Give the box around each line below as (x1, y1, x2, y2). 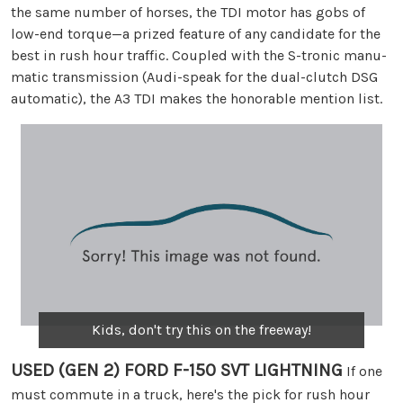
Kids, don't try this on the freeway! (91, 321, 311, 339)
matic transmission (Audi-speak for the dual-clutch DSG (11, 67, 378, 85)
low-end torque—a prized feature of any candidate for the (11, 24, 381, 42)
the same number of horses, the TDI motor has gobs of (11, 3, 365, 21)
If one (343, 363, 382, 381)
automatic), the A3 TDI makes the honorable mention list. (11, 89, 382, 107)
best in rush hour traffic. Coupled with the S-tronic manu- (11, 46, 387, 64)
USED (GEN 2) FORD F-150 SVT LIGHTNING (11, 360, 343, 381)
